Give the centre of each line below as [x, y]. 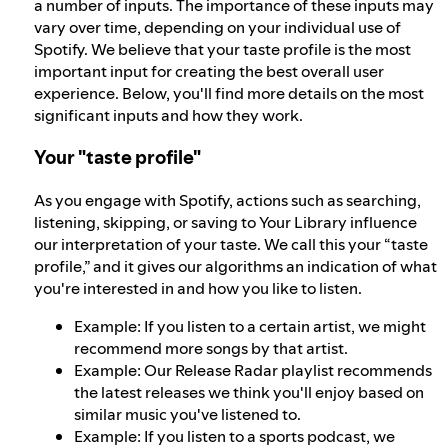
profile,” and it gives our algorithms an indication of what [235, 265]
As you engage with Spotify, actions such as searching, [227, 199]
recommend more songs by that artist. [211, 347]
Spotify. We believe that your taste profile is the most [222, 49]
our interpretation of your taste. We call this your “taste [231, 243]
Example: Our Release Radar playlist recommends [253, 369]
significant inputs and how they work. [168, 115]
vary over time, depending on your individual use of [217, 27]
